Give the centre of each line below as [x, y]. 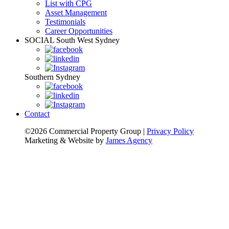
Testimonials [65, 22]
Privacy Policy [170, 131]
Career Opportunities [79, 31]
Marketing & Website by [65, 141]
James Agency [129, 141]
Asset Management [76, 13]
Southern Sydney [52, 77]
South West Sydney [88, 40]
